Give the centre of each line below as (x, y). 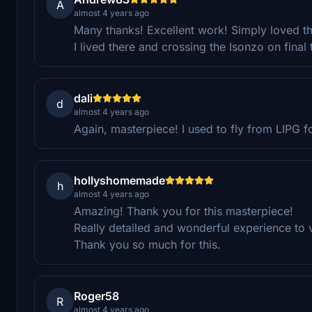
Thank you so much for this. (147, 244)
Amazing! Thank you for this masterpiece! (184, 211)
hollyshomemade (119, 180)
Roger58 (96, 296)
